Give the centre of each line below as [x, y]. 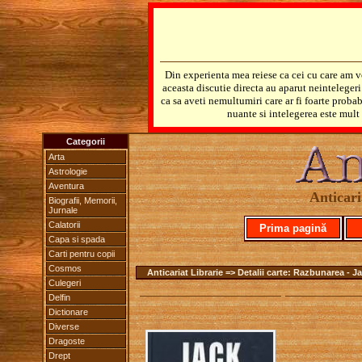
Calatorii [64, 225]
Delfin [59, 297]
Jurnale [63, 210]
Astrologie [68, 171]
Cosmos [65, 268]
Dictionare [68, 312]
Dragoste [67, 341]
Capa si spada [77, 239]
